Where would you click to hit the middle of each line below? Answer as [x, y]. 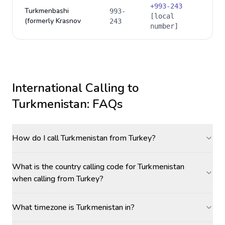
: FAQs [105, 104]
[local [162, 16]
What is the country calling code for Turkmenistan [98, 167]
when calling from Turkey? [58, 179]
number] [164, 26]
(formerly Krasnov [53, 21]
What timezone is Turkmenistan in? [73, 207]
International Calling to [75, 88]
